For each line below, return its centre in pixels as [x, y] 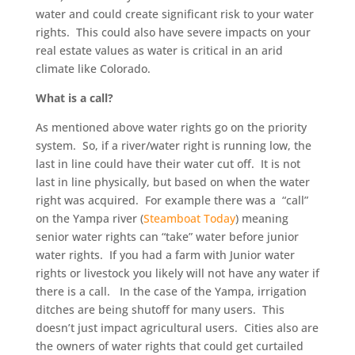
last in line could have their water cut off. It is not [168, 164]
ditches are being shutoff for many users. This [160, 309]
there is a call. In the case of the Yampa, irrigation [171, 291]
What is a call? [74, 98]
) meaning [261, 218]
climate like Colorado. [93, 69]
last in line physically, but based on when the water [172, 182]
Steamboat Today [189, 218]
